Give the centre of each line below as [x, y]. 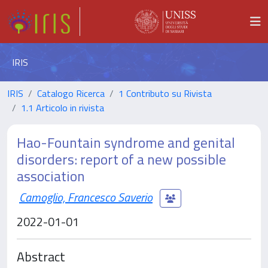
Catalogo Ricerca [71, 93]
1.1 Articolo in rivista [63, 108]
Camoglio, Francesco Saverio [86, 197]
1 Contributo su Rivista [165, 93]
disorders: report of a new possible [121, 159]
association [51, 176]
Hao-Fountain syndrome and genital [126, 142]
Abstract [41, 256]
